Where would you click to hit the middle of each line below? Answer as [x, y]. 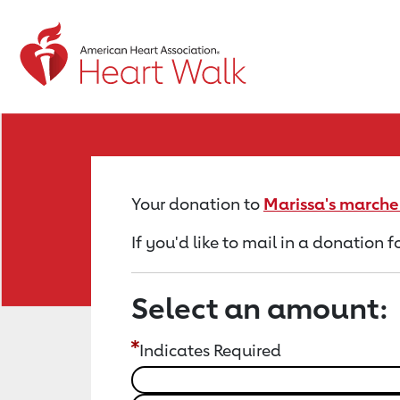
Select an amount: [260, 308]
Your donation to [197, 204]
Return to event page [109, 49]
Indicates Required [210, 350]
